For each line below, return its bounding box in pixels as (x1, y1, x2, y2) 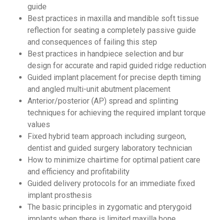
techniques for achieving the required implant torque (27, 108, 206, 117)
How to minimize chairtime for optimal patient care (27, 155, 200, 165)
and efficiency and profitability (27, 166, 130, 176)
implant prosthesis (27, 190, 92, 200)
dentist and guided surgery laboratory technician (27, 143, 192, 153)
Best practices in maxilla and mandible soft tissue (27, 13, 199, 23)
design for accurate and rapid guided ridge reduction (27, 60, 206, 70)
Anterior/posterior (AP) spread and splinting (27, 96, 178, 106)
